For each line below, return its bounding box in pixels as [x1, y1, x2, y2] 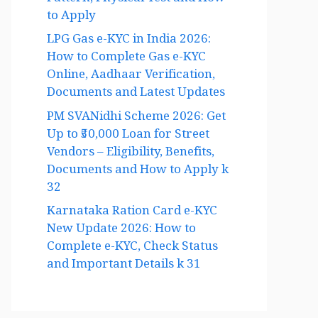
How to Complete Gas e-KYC [47, 50, 206, 69]
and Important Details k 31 [47, 257, 201, 276]
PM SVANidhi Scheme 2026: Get [47, 109, 226, 128]
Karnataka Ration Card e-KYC [47, 204, 217, 223]
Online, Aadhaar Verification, [47, 67, 215, 87]
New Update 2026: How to [47, 221, 196, 241]
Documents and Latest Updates [47, 85, 225, 104]
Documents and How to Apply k [47, 162, 229, 182]
